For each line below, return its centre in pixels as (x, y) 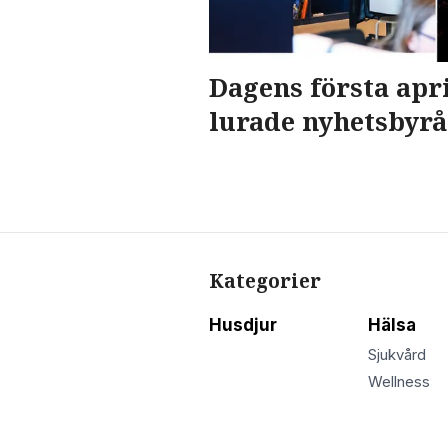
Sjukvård (396, 355)
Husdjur (243, 324)
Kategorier (265, 280)
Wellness (398, 382)
